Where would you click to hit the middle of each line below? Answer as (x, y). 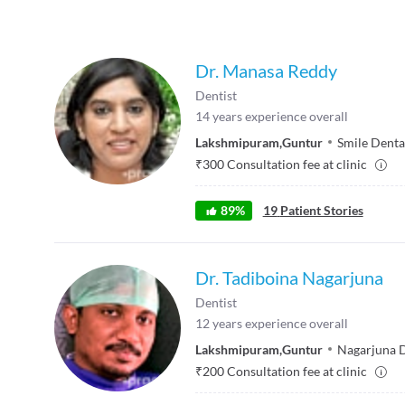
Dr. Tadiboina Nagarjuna (289, 277)
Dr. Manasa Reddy (266, 70)
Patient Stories (321, 210)
